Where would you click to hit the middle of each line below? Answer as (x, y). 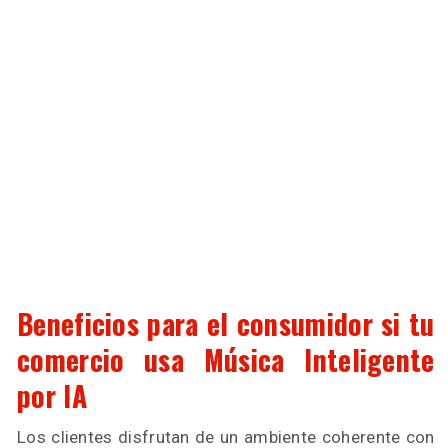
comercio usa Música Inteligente (226, 359)
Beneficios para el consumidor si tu (226, 323)
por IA (52, 395)
